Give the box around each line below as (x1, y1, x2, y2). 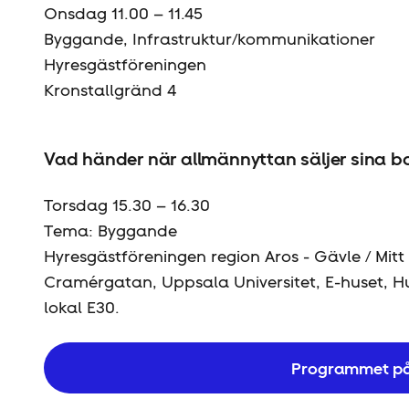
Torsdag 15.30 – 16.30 (44, 194, 210, 215)
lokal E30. (44, 297, 120, 318)
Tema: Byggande (44, 220, 177, 241)
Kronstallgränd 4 (44, 79, 176, 100)
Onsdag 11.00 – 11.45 (44, 3, 203, 24)
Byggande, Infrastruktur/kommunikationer (44, 28, 375, 49)
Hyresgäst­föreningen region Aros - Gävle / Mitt (44, 246, 404, 267)
